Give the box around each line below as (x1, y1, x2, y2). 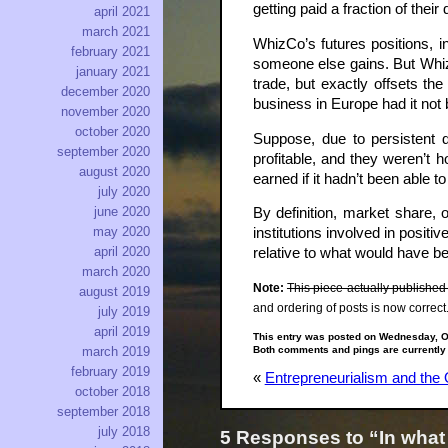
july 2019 (98, 304, 150, 320)
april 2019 (94, 324, 150, 340)
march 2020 (82, 264, 150, 280)
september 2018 (57, 404, 150, 420)
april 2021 (94, 4, 150, 20)
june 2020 (94, 204, 150, 220)
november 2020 (61, 104, 150, 120)
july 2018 (98, 424, 150, 440)
